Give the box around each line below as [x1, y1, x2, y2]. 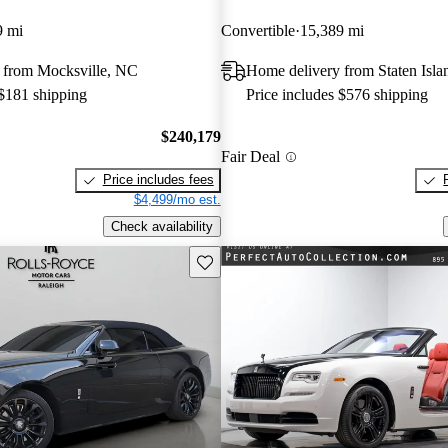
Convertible [220, 21, 295, 39]
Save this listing [195, 252, 289, 268]
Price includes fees [102, 172, 214, 188]
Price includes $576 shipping [245, 85, 428, 103]
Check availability [110, 219, 213, 235]
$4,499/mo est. [133, 192, 221, 208]
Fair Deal [220, 148, 280, 166]
